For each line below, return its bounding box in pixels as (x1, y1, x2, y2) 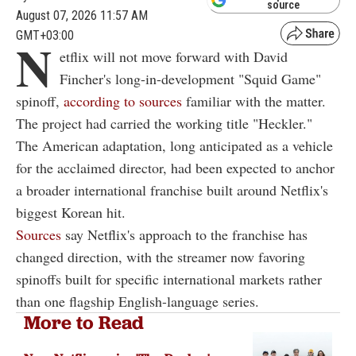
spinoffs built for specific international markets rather (16, 269, 322, 289)
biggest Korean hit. (16, 203, 126, 222)
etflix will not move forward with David (60, 47, 288, 67)
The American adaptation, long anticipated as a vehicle (16, 136, 333, 156)
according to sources (64, 91, 182, 111)
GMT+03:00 (16, 28, 74, 44)
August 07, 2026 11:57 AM (16, 8, 148, 24)
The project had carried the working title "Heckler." (16, 114, 312, 133)
